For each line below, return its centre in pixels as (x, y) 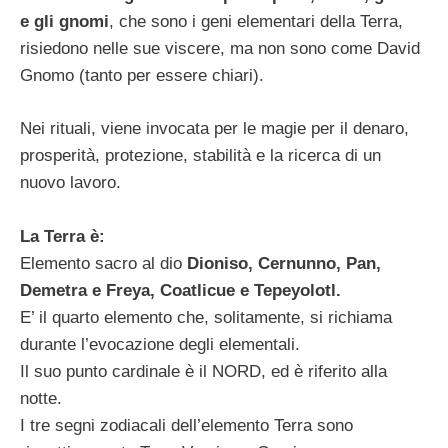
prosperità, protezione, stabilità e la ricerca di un (200, 155)
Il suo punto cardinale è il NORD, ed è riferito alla (203, 371)
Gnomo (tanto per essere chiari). (142, 76)
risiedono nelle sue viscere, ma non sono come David (220, 49)
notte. (41, 398)
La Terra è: (62, 236)
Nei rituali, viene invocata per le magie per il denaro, (214, 128)
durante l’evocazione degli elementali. (160, 344)
